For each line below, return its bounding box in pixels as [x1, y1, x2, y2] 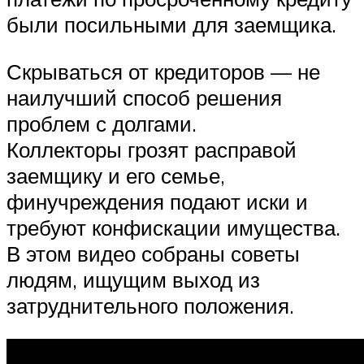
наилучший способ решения [6, 84, 282, 110]
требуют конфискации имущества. [6, 214, 340, 240]
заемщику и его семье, [6, 162, 225, 188]
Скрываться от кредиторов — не [6, 58, 320, 84]
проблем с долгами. [6, 110, 197, 136]
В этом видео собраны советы [6, 240, 300, 266]
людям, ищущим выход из [6, 266, 260, 292]
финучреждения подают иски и [6, 188, 308, 214]
